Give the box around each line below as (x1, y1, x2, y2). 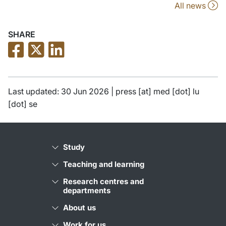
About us (63, 202, 96, 212)
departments (63, 185, 110, 195)
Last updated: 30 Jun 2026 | (8, 86, 116, 96)
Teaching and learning (63, 159, 144, 169)
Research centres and (63, 176, 144, 186)
